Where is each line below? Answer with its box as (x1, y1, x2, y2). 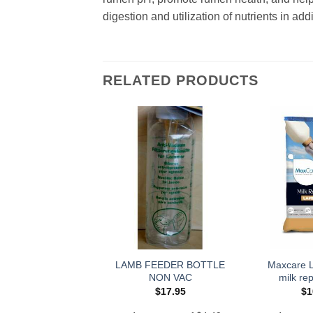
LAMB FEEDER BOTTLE (115, 259, 225, 270)
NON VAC (148, 271, 192, 283)
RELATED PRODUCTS (103, 72, 259, 88)
